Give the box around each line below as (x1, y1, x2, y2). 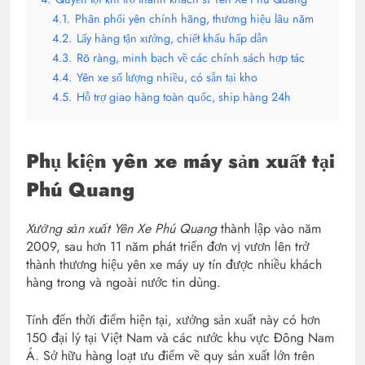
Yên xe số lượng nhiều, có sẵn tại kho (77, 69, 257, 86)
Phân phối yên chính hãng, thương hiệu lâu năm (75, 11, 314, 28)
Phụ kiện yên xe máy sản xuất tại (26, 147, 335, 176)
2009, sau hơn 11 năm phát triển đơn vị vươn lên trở (26, 237, 309, 257)
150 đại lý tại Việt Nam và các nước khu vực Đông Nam (26, 328, 334, 348)
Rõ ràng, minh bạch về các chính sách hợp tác (77, 50, 305, 67)
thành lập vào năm (221, 219, 321, 239)
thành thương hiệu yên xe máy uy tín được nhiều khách (26, 255, 322, 275)
